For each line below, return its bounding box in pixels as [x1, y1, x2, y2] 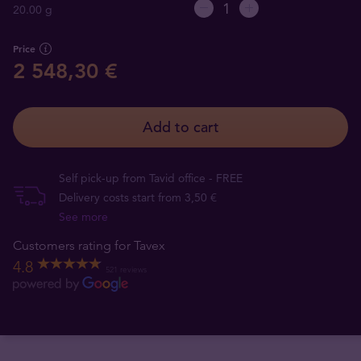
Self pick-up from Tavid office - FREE [59, 171, 243, 185]
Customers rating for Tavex [13, 238, 165, 253]
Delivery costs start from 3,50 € [59, 190, 217, 205]
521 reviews [106, 263, 147, 275]
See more [59, 210, 108, 224]
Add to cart [142, 118, 219, 136]
